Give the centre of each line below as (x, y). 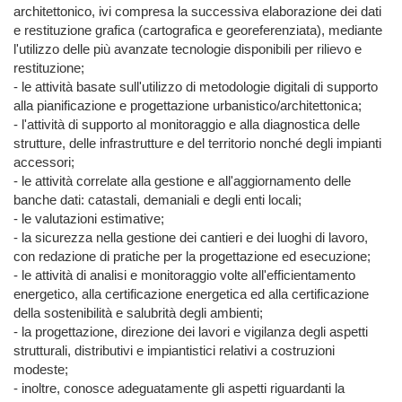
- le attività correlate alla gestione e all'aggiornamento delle (182, 181)
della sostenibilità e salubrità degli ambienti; (138, 313)
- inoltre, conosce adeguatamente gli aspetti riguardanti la (179, 389)
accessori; (44, 162)
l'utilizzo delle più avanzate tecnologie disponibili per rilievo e (188, 49)
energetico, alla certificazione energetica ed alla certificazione (191, 294)
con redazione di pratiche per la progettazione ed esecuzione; (192, 257)
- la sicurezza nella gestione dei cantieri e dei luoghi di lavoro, (191, 238)
